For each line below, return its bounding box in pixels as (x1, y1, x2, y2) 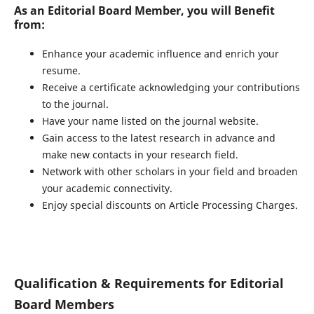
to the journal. (41, 97, 109, 111)
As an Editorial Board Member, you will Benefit (13, 2, 275, 18)
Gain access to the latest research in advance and (41, 131, 275, 144)
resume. (41, 64, 81, 77)
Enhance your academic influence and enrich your (41, 47, 279, 60)
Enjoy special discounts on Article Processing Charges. (41, 198, 298, 212)
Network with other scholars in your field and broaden (41, 165, 298, 178)
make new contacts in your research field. (41, 148, 238, 161)
